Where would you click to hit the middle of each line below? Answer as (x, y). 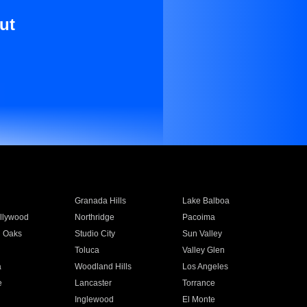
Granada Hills (100, 201)
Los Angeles (206, 267)
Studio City (95, 234)
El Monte (199, 299)
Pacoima (199, 217)
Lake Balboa (206, 201)
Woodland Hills (103, 267)
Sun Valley (202, 234)
